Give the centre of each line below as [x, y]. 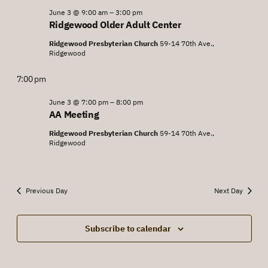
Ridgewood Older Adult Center [115, 24]
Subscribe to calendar [128, 228]
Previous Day [46, 190]
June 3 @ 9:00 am [78, 12]
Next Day [228, 190]
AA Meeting [74, 114]
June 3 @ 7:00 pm [78, 102]
